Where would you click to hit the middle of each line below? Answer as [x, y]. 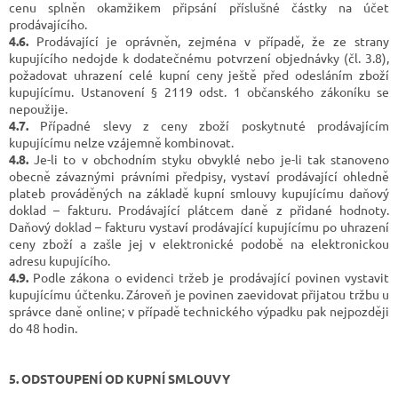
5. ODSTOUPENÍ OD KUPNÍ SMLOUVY [119, 378]
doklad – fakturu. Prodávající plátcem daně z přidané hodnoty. [199, 209]
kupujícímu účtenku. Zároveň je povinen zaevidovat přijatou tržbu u [199, 294]
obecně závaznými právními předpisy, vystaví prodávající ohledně [199, 175]
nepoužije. [38, 108]
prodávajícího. [48, 24]
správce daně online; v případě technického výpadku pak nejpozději [199, 310]
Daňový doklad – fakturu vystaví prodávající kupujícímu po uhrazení [199, 226]
